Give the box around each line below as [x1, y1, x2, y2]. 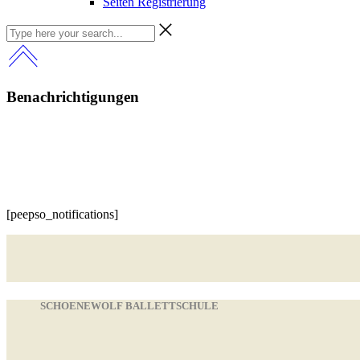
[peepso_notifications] [6, 207, 118, 222]
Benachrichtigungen [6, 88, 139, 106]
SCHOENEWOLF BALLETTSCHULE [40, 300, 219, 313]
